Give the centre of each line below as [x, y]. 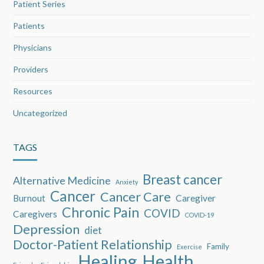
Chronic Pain [101, 212]
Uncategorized [40, 113]
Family [218, 247]
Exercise [190, 247]
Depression [47, 229]
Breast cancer [183, 180]
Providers [31, 70]
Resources [33, 91]
